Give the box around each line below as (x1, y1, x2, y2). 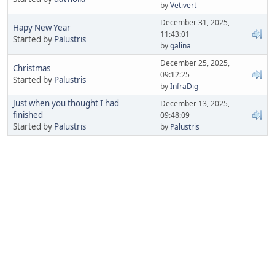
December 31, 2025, (160, 17, 230, 28)
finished (13, 109, 43, 120)
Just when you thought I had (13, 97, 119, 109)
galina (170, 40, 191, 51)
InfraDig (170, 80, 198, 91)
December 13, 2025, (160, 98, 230, 109)
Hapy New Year (13, 21, 71, 33)
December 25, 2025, (160, 57, 230, 68)
